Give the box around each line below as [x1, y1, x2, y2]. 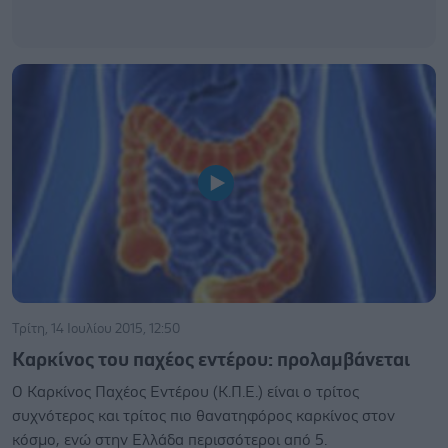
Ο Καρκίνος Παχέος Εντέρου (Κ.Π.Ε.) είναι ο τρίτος [12, 383, 359, 400]
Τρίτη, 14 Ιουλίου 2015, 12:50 [12, 321, 180, 336]
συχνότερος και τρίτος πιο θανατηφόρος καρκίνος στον [12, 407, 395, 424]
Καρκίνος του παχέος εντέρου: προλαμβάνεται [12, 349, 410, 370]
